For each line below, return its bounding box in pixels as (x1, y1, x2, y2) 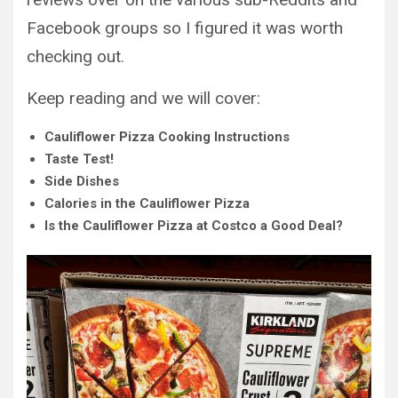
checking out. (27, 46, 124, 67)
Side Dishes (44, 173, 119, 189)
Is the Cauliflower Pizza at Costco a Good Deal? (44, 218, 343, 234)
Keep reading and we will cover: (27, 88, 260, 108)
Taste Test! (44, 151, 114, 167)
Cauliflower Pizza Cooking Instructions (44, 129, 290, 145)
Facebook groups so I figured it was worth (27, 18, 343, 38)
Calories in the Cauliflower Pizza (44, 195, 250, 211)
